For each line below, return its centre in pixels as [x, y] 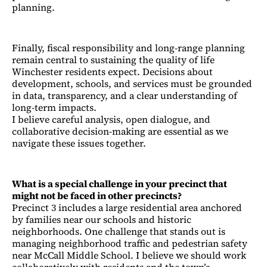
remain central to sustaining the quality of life [113, 59]
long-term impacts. [54, 107]
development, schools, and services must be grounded [132, 83]
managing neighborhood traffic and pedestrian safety [130, 243]
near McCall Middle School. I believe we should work [129, 255]
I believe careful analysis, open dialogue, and [111, 119]
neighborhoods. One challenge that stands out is [119, 231]
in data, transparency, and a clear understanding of [125, 95]
